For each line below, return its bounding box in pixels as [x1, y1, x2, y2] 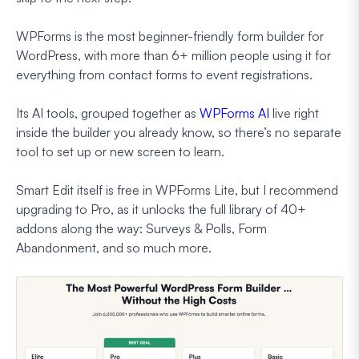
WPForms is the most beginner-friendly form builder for [16, 27, 324, 44]
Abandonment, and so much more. [16, 239, 212, 256]
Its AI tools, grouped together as [16, 104, 200, 121]
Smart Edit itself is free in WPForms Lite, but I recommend [16, 181, 338, 198]
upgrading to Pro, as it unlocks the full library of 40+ [16, 200, 306, 217]
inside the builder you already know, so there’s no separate [16, 123, 341, 140]
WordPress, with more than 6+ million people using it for [16, 46, 331, 63]
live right [269, 104, 319, 121]
